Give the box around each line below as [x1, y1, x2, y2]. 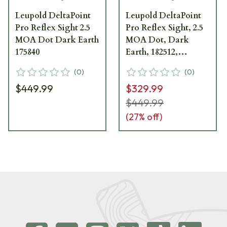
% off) [139, 110, 163, 123]
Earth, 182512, [126, 46, 178, 58]
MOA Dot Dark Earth [15, 34, 99, 46]
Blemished [126, 58, 166, 70]
